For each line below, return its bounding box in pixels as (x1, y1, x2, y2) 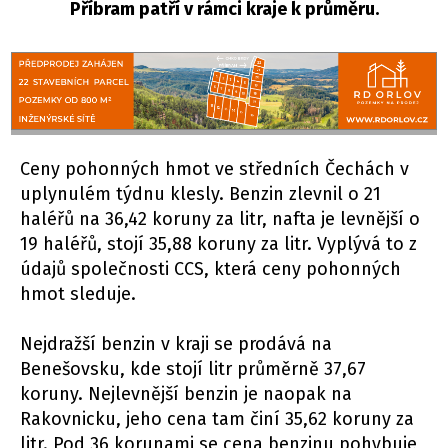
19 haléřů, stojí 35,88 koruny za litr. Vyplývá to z (20, 233, 417, 256)
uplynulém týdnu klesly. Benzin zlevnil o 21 (20, 183, 381, 206)
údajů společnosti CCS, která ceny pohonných (20, 258, 401, 281)
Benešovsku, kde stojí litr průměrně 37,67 (20, 358, 366, 381)
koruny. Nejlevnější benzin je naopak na (20, 383, 352, 406)
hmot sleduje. (20, 283, 136, 306)
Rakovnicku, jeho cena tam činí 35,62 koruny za (20, 408, 414, 431)
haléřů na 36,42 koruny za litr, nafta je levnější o (20, 208, 420, 231)
